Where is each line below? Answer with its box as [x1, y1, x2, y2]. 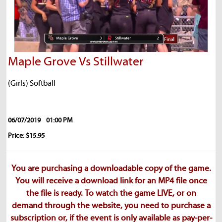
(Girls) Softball [8, 79, 55, 88]
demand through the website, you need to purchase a [11, 201, 211, 211]
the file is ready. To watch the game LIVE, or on [26, 189, 196, 199]
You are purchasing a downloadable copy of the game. [11, 164, 211, 174]
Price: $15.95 [8, 131, 45, 140]
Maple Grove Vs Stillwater [8, 55, 144, 69]
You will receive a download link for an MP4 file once [15, 176, 207, 186]
